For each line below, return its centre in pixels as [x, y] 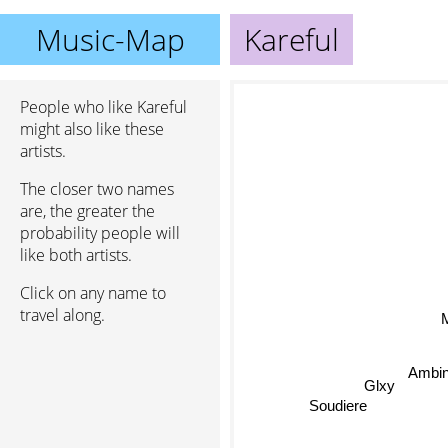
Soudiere [341, 404]
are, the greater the [87, 211]
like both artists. [76, 255]
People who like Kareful [103, 107]
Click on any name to [93, 293]
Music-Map [110, 39]
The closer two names [97, 189]
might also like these [92, 129]
